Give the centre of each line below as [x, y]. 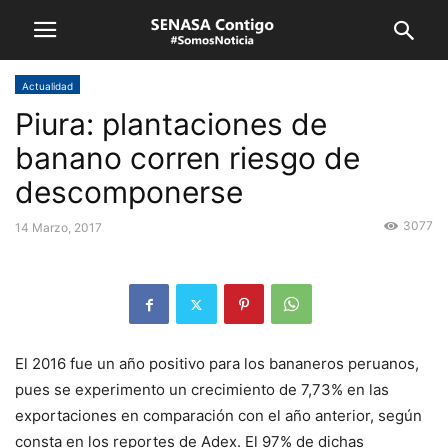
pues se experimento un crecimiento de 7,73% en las [202, 390]
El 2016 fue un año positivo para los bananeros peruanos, [217, 364]
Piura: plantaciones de [171, 124]
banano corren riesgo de [187, 158]
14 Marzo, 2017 [58, 227]
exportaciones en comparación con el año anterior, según [218, 416]
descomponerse [129, 192]
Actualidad [47, 86]
